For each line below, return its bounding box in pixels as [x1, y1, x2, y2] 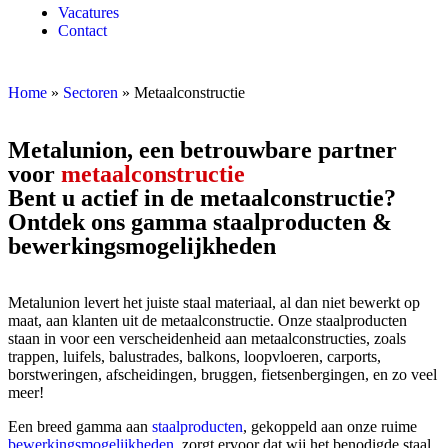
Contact [58, 22, 107, 39]
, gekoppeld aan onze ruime [243, 418, 417, 435]
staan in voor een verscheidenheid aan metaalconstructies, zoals [8, 330, 406, 347]
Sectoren [63, 84, 118, 101]
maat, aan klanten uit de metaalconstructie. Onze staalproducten [8, 312, 407, 329]
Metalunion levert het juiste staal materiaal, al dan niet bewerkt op [8, 294, 420, 311]
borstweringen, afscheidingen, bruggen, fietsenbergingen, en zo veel [8, 366, 437, 383]
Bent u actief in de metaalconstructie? [8, 185, 396, 211]
